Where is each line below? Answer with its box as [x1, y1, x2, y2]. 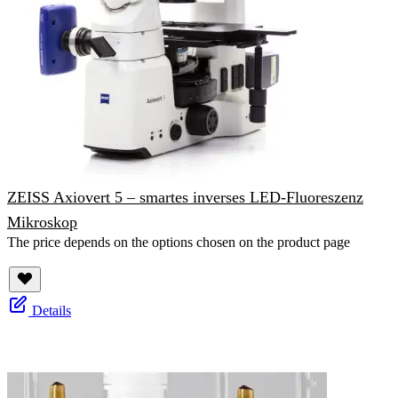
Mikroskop [7, 213, 77, 232]
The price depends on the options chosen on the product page [7, 235, 350, 251]
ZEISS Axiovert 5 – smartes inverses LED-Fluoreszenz [7, 188, 363, 207]
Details [32, 303, 71, 319]
